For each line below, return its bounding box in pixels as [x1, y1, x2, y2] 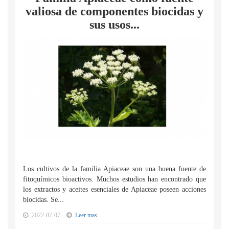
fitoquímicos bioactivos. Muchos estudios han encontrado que [23, 175, 206, 183]
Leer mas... [75, 212, 102, 219]
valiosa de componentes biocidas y [26, 5, 203, 18]
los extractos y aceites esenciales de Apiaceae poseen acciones [23, 186, 206, 193]
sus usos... [89, 18, 140, 31]
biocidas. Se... [23, 196, 64, 203]
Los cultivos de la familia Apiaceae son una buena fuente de [23, 165, 206, 173]
